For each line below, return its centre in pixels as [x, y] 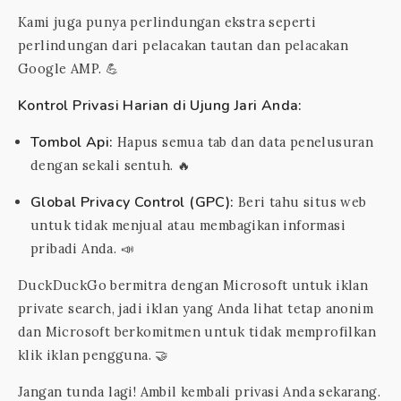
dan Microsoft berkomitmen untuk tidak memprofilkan [197, 332]
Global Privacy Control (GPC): [132, 202]
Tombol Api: [72, 142]
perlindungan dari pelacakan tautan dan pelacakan [183, 45]
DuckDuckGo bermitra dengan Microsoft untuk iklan [193, 285]
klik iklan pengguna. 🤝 [94, 355]
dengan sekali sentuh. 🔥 [111, 165]
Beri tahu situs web [300, 202]
